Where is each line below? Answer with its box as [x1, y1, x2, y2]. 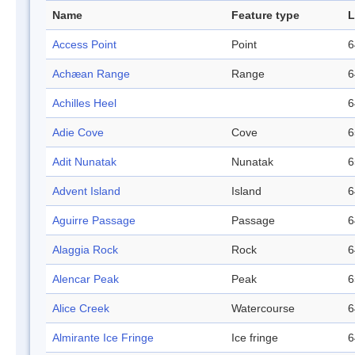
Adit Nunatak [52, 155, 116, 169]
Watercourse [231, 302, 295, 315]
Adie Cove [52, 126, 104, 139]
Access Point [52, 38, 116, 52]
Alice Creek [52, 302, 109, 315]
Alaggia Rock [52, 243, 118, 257]
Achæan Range [52, 67, 130, 81]
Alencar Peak [52, 273, 119, 286]
